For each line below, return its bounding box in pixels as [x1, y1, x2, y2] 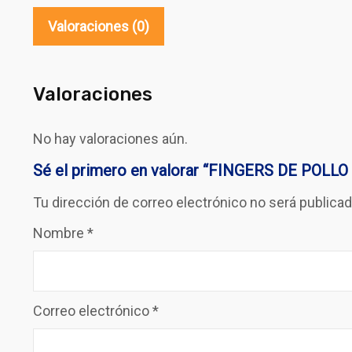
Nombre [33, 225, 87, 242]
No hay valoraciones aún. [33, 130, 188, 148]
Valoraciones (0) [48, 18, 149, 35]
